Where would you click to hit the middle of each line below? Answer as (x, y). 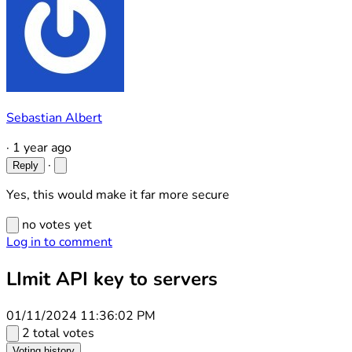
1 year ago (42, 148)
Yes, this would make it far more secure (118, 195)
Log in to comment (59, 242)
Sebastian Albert (54, 118)
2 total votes (58, 333)
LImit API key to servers (112, 279)
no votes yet (57, 225)
